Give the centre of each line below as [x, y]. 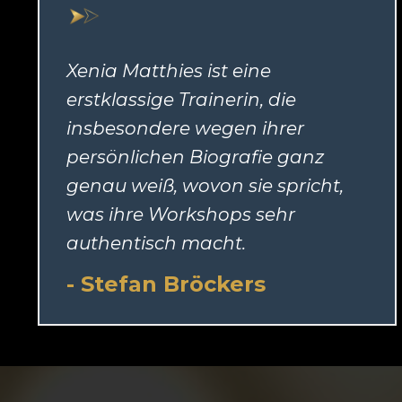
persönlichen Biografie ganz [195, 157]
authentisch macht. [156, 244]
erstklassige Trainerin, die [181, 100]
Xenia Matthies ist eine [169, 71]
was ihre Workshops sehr [181, 215]
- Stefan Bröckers [166, 284]
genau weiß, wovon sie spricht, [205, 186]
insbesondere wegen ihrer [185, 129]
